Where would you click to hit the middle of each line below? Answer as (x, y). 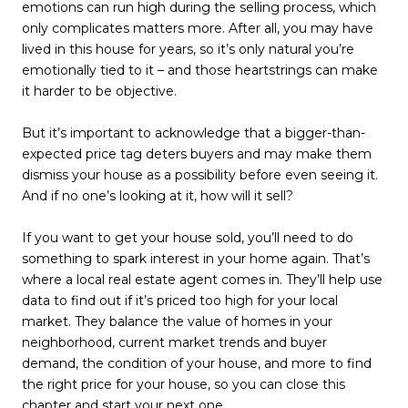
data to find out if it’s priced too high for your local (180, 301)
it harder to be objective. (99, 92)
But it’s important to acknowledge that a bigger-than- (194, 133)
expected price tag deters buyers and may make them (197, 154)
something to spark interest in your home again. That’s (196, 259)
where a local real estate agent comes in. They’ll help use (202, 280)
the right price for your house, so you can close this (184, 385)
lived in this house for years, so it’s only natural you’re (188, 50)
